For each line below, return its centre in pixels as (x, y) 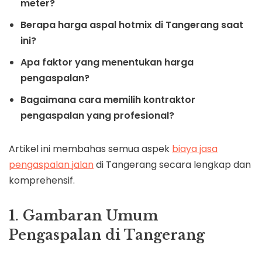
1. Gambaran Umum (83, 216)
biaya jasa (195, 149)
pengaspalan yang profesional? (97, 116)
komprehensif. (42, 181)
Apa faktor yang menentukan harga (107, 63)
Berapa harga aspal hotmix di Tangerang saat (132, 25)
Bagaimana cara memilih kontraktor (108, 100)
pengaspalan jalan (51, 165)
